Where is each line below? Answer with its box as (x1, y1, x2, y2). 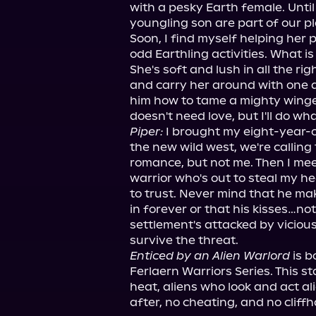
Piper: (130, 125, 163, 138)
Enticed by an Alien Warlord (130, 249, 290, 262)
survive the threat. (130, 233, 238, 247)
